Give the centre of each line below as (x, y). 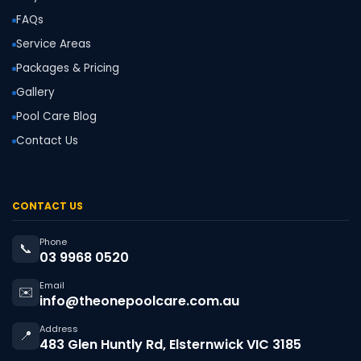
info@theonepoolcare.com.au (139, 301)
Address (59, 329)
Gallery (35, 93)
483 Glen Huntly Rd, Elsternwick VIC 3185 (170, 345)
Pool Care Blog (56, 117)
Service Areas (54, 44)
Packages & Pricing (68, 68)
